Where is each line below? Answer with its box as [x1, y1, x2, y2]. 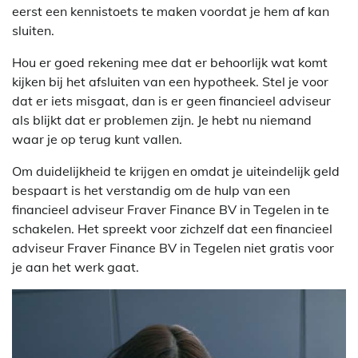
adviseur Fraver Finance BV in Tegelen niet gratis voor [12, 239, 334, 256]
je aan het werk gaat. [12, 258, 139, 275]
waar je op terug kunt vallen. [12, 130, 182, 147]
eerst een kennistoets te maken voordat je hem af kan [12, 2, 329, 19]
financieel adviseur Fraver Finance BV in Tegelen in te [12, 201, 329, 217]
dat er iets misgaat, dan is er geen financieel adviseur [12, 92, 331, 109]
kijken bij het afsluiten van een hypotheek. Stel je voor [12, 73, 328, 89]
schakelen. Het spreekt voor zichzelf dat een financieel [12, 220, 332, 237]
